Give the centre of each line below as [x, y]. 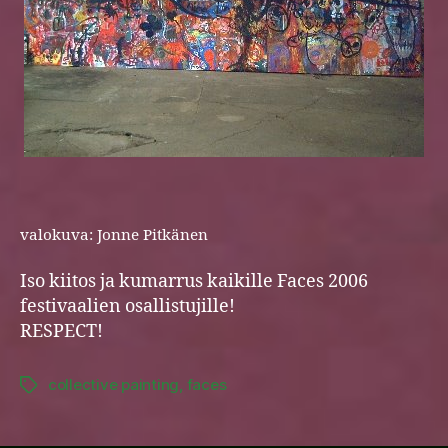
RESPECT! [61, 332]
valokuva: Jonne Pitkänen [114, 235]
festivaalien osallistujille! [127, 307]
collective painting [114, 385]
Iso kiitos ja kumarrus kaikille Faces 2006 [194, 282]
